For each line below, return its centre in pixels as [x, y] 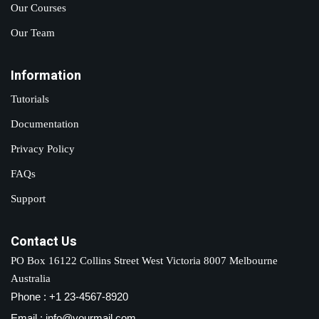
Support [28, 199]
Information [46, 76]
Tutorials [30, 99]
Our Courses [38, 8]
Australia [31, 278]
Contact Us [44, 242]
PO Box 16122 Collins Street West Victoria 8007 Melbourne [144, 261]
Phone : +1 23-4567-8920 [69, 297]
